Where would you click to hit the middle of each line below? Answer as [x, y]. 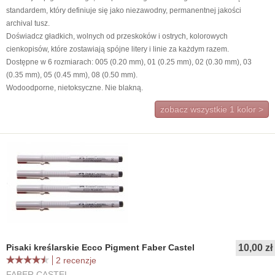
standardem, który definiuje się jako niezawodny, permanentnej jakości [124, 10]
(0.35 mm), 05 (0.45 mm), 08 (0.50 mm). [73, 75]
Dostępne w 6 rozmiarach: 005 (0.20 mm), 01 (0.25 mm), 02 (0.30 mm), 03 [129, 62]
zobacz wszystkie [195, 109]
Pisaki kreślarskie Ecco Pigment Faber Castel [100, 247]
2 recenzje [76, 260]
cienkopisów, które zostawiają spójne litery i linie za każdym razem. [118, 49]
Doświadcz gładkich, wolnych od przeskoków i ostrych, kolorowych [117, 36]
